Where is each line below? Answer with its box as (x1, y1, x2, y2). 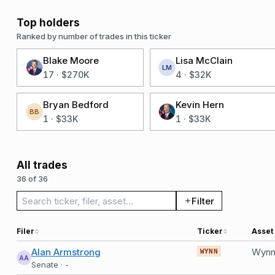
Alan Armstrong (31, 246, 101, 258)
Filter (192, 195, 214, 207)
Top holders (17, 17, 80, 29)
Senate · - (31, 260, 69, 269)
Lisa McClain (176, 55, 233, 66)
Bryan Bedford (42, 99, 109, 110)
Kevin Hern (176, 99, 225, 110)
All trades (17, 159, 68, 171)
